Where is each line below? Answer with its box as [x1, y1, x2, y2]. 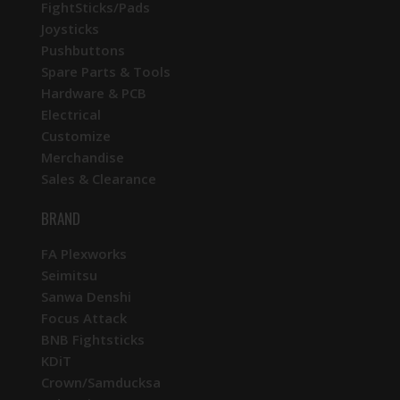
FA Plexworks [41, 244, 127, 262]
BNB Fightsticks [41, 329, 145, 348]
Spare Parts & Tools [41, 62, 171, 80]
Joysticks [41, 19, 99, 37]
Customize [41, 126, 111, 145]
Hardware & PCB [41, 83, 146, 102]
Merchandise [41, 147, 124, 166]
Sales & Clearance [41, 169, 156, 187]
